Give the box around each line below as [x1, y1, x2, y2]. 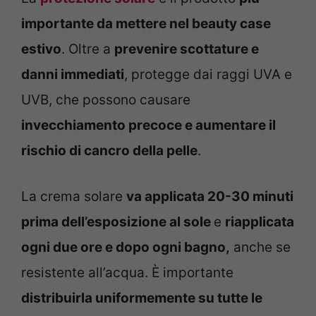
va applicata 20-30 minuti [126, 188, 293, 205]
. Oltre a [61, 41, 114, 58]
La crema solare [21, 188, 126, 205]
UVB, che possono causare [21, 92, 190, 109]
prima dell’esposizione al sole [21, 213, 214, 230]
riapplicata [225, 213, 294, 230]
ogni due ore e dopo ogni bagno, [21, 238, 230, 255]
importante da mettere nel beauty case [21, 16, 271, 32]
